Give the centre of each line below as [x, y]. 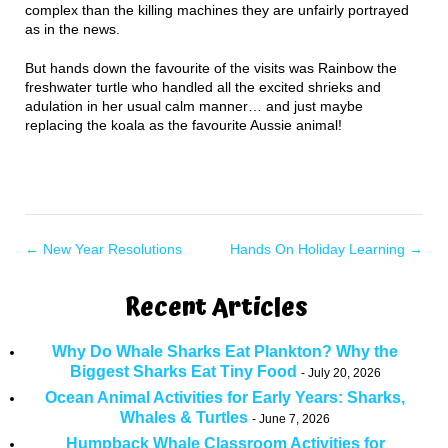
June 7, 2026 [294, 419]
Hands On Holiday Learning [319, 249]
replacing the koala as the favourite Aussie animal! [183, 125]
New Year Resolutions [110, 249]
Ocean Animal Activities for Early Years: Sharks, [225, 397]
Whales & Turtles [184, 417]
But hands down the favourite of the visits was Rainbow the [211, 68]
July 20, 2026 [344, 373]
